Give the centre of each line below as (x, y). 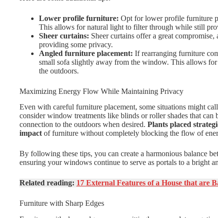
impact (32, 133)
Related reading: (48, 183)
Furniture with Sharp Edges (62, 203)
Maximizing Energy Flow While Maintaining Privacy (101, 91)
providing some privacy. (76, 44)
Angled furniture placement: (86, 53)
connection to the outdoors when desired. (83, 125)
